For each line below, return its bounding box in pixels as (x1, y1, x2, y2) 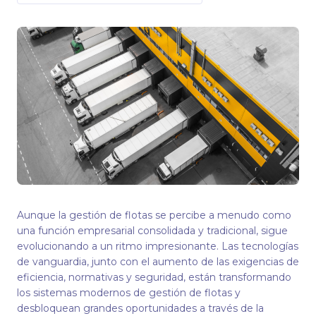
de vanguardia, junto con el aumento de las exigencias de (17, 255, 299, 268)
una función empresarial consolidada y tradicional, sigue (17, 224, 288, 237)
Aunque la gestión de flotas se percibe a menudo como (17, 209, 291, 221)
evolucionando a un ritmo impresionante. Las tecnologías (17, 240, 298, 253)
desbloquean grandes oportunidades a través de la (17, 302, 264, 315)
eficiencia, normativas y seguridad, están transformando (17, 271, 291, 284)
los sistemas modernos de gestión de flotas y (17, 286, 241, 299)
